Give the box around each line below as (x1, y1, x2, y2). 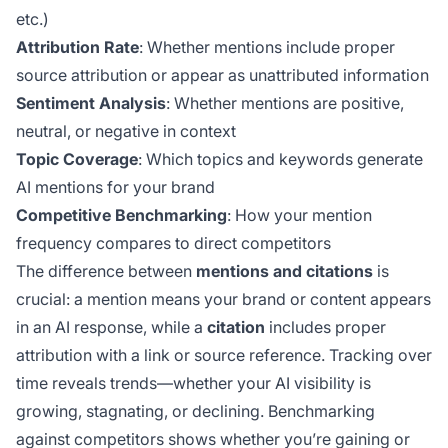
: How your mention (227, 205, 372, 226)
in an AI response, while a (16, 317, 207, 338)
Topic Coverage (16, 149, 138, 170)
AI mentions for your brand (16, 177, 215, 198)
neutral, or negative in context (16, 121, 236, 142)
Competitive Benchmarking (16, 205, 227, 226)
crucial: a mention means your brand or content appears (16, 289, 431, 310)
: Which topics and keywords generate (138, 149, 423, 170)
